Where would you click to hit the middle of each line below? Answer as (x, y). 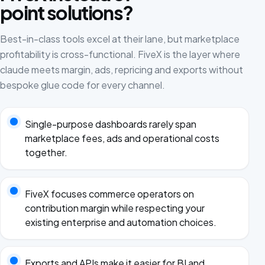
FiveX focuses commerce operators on (109, 193)
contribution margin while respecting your (114, 208)
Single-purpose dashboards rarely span (110, 124)
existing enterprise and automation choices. (120, 222)
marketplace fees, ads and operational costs (122, 138)
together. (46, 153)
